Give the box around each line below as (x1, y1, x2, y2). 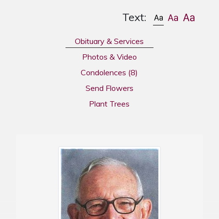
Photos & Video (82, 51, 137, 62)
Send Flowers (85, 83, 133, 93)
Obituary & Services (75, 36, 144, 46)
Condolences (81, 67, 127, 77)
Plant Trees (89, 98, 130, 109)
